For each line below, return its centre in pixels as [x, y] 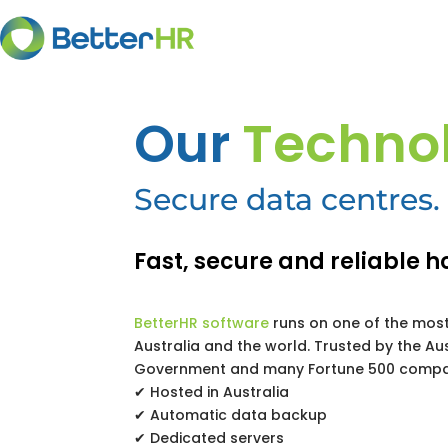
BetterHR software [202, 323]
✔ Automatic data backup [231, 415]
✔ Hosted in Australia [212, 392]
